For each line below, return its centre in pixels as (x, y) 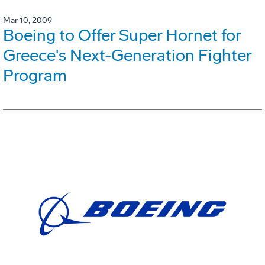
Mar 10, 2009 (28, 21)
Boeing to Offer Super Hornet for (122, 35)
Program (35, 76)
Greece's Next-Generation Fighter (127, 56)
